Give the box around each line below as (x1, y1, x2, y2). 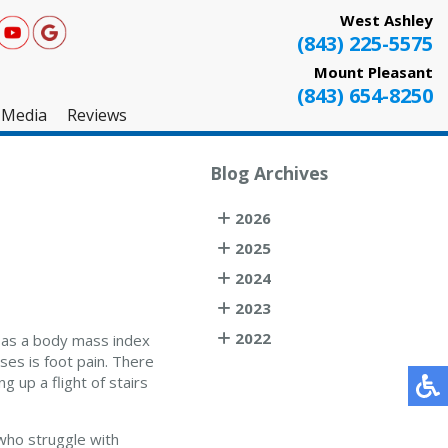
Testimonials (71, 220, 169, 242)
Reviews (66, 104, 127, 126)
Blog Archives (210, 161, 329, 185)
